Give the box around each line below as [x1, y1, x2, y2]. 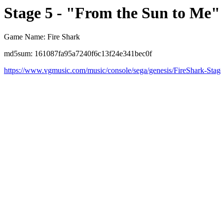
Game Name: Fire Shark [4, 33, 80, 41]
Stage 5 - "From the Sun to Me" [4, 4, 220, 22]
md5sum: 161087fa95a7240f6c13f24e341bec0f [4, 49, 152, 58]
